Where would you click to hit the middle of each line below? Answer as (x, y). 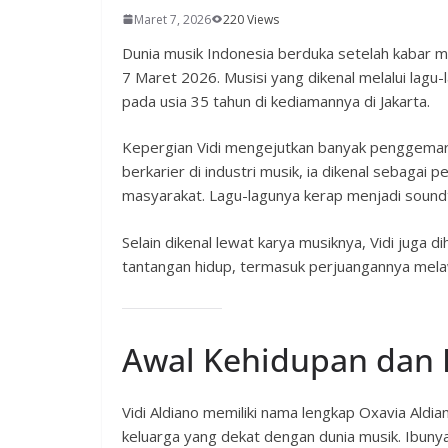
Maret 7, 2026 (172, 19)
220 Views (251, 19)
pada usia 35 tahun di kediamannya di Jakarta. (276, 100)
